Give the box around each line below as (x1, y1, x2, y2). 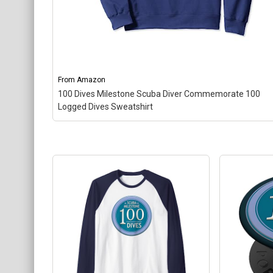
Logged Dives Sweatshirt (58, 102, 153, 112)
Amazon (77, 76, 105, 85)
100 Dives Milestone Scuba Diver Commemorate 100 (58, 89, 260, 99)
